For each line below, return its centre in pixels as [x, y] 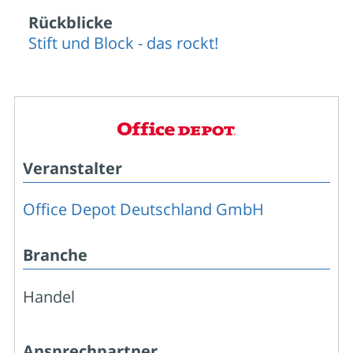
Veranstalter [72, 168]
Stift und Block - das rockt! [123, 43]
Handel [49, 296]
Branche [55, 255]
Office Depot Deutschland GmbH [143, 209]
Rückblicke [71, 22]
